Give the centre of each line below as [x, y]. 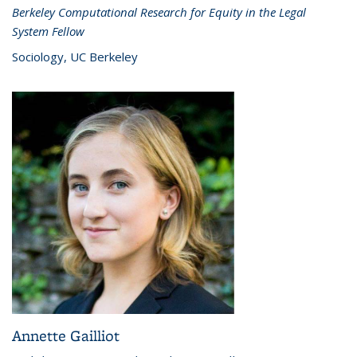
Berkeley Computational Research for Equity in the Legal [159, 12]
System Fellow [48, 31]
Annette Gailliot [66, 335]
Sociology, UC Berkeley [75, 57]
